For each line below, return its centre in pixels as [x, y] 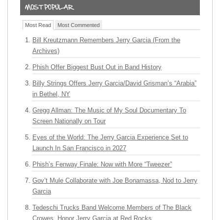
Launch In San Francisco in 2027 [79, 148]
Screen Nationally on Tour [69, 121]
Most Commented [79, 25]
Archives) [46, 51]
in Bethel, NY [51, 94]
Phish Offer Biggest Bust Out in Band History [97, 67]
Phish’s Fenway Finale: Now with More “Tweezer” [102, 164]
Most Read [38, 25]
